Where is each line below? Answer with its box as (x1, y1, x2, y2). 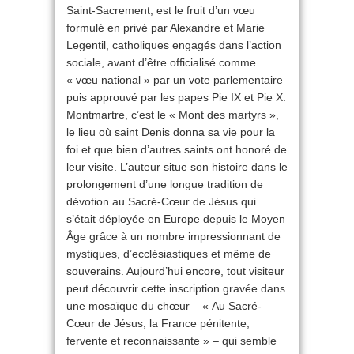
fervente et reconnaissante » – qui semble (66, 334, 277, 347)
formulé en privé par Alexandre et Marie (66, 21, 265, 34)
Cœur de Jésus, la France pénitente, (66, 317, 250, 330)
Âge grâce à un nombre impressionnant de (66, 230, 281, 243)
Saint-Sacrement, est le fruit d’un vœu (66, 4, 255, 17)
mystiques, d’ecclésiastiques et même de (66, 247, 271, 260)
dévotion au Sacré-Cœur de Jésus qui (66, 195, 256, 208)
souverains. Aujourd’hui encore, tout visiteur (66, 265, 284, 277)
